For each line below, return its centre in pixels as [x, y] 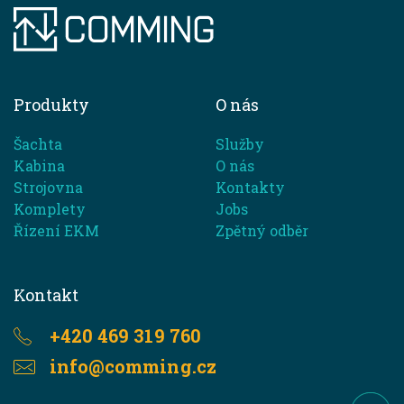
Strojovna [48, 188]
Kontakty [250, 188]
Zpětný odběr [262, 231]
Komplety [50, 209]
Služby [240, 144]
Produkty [51, 105]
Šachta [38, 144]
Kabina [39, 166]
